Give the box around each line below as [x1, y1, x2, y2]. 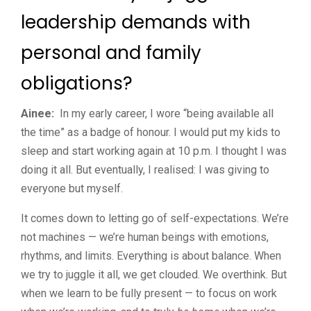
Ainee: [21, 106, 54, 120]
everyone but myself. [21, 181, 123, 195]
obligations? [21, 70, 133, 96]
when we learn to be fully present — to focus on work [21, 286, 277, 300]
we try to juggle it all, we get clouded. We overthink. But [21, 267, 287, 281]
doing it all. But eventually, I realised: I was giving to [21, 162, 269, 176]
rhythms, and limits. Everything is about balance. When [21, 249, 281, 262]
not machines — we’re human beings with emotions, [21, 230, 269, 244]
